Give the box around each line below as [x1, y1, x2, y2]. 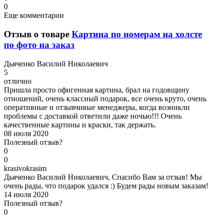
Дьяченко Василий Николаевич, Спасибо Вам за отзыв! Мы [4, 172, 202, 181]
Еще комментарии [4, 11, 64, 20]
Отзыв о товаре [4, 29, 72, 39]
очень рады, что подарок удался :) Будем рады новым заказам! [4, 181, 208, 190]
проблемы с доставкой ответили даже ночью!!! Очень [4, 111, 182, 120]
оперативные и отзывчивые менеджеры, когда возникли [4, 103, 190, 111]
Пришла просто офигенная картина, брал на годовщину [4, 85, 189, 94]
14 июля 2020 [4, 190, 48, 199]
